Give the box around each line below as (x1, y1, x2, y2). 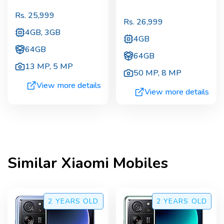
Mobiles (109, 153, 168, 174)
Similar (7, 153, 61, 174)
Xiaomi (61, 153, 109, 174)
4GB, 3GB (25, 27, 60, 38)
